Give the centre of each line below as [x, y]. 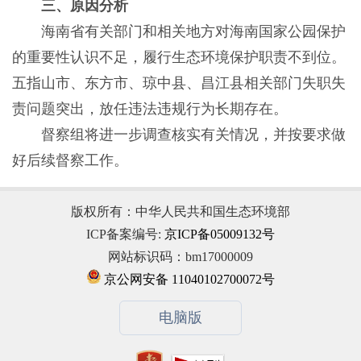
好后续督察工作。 [70, 160]
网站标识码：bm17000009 [180, 257]
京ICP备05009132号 [220, 234]
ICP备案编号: [125, 234]
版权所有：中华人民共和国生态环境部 [180, 212]
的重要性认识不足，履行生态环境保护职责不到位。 [178, 57]
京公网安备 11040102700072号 [188, 280]
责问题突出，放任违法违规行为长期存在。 [149, 108]
